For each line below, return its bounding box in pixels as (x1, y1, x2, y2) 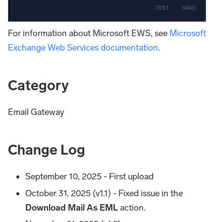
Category (8, 77, 69, 94)
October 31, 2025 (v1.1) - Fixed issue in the (25, 187, 183, 199)
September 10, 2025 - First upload (25, 171, 154, 182)
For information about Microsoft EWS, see (8, 28, 169, 39)
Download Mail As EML (25, 202, 118, 213)
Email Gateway (8, 107, 64, 118)
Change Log (8, 142, 85, 159)
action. (118, 202, 146, 213)
